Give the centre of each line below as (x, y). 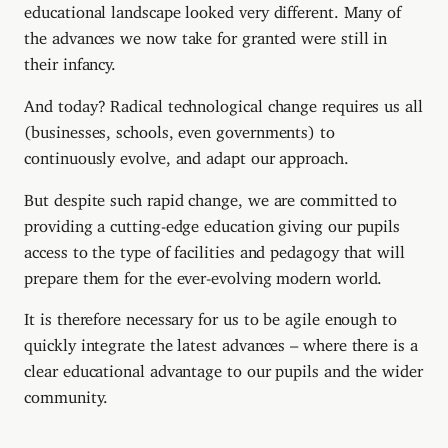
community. (66, 393)
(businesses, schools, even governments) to (179, 127)
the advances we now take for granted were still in (206, 34)
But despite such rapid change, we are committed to (211, 195)
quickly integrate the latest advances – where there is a (221, 341)
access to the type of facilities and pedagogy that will (214, 247)
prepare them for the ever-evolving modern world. (203, 273)
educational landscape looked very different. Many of (213, 8)
